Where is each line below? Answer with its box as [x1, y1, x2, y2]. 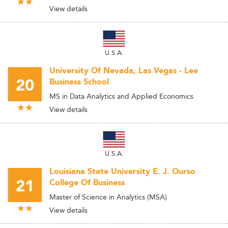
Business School [49, 76, 109, 89]
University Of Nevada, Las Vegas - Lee [49, 65, 198, 77]
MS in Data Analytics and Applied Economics [49, 91, 193, 102]
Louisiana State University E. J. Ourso [49, 165, 195, 178]
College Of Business [49, 177, 125, 189]
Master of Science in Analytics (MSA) [49, 191, 167, 203]
